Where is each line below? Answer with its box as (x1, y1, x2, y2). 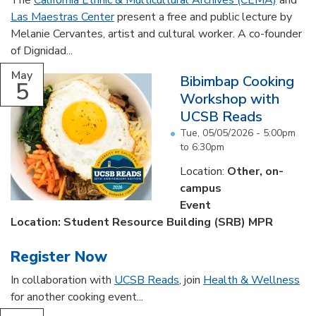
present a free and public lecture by (114, 9, 292, 25)
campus (180, 180, 221, 196)
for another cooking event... (11, 288, 143, 305)
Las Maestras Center (11, 9, 114, 25)
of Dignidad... (11, 43, 73, 59)
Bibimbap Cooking (180, 71, 294, 91)
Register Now (11, 246, 107, 267)
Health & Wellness (203, 272, 300, 288)
